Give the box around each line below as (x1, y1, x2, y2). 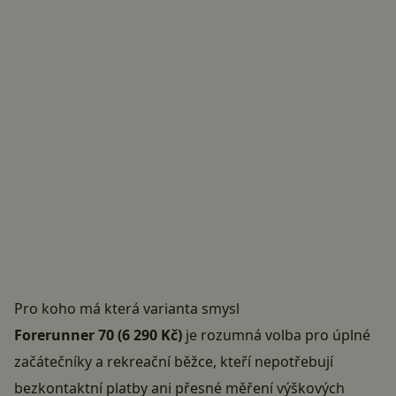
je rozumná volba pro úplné (182, 325, 370, 346)
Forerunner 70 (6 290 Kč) (14, 325, 182, 346)
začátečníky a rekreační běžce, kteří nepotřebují (14, 352, 333, 372)
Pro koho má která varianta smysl (14, 299, 240, 319)
